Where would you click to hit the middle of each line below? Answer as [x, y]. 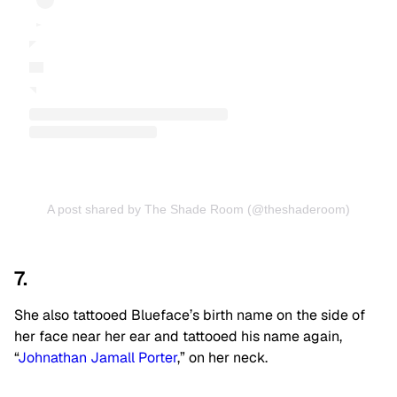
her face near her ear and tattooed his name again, [178, 337]
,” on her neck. [222, 358]
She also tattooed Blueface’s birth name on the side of [190, 315]
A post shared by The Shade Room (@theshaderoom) [198, 210]
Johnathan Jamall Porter [97, 358]
